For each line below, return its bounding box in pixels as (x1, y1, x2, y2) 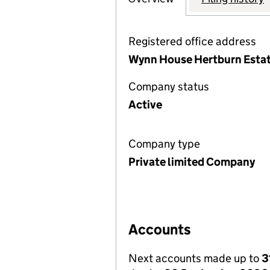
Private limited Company (128, 155, 255, 169)
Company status (128, 80, 209, 93)
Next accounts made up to (128, 251, 262, 265)
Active (128, 98, 162, 111)
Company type (128, 137, 200, 151)
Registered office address (128, 34, 256, 48)
